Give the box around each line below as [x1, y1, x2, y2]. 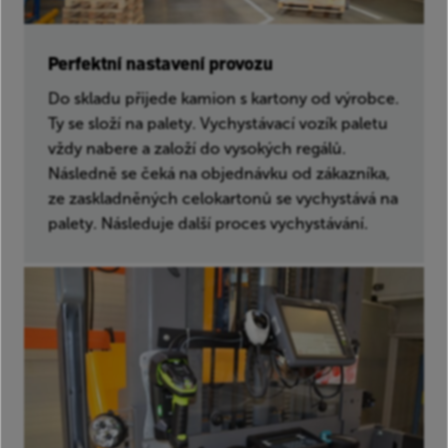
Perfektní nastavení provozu [48, 51, 273, 77]
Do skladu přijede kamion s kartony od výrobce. [48, 89, 399, 109]
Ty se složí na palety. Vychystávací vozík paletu [48, 114, 388, 134]
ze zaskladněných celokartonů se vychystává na [48, 189, 398, 209]
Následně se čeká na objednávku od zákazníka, [48, 164, 390, 184]
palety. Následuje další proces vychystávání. [48, 214, 368, 234]
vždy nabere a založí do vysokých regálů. [48, 139, 346, 159]
